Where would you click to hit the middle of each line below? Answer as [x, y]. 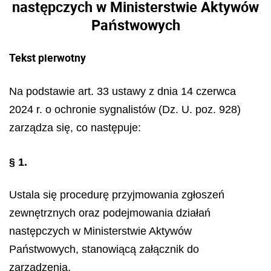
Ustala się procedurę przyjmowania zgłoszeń [117, 195]
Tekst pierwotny [47, 57]
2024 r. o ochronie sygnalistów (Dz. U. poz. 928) [125, 109]
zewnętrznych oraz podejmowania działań [110, 213]
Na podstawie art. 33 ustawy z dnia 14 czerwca [122, 91]
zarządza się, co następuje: [75, 128]
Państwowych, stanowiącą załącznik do [104, 249]
